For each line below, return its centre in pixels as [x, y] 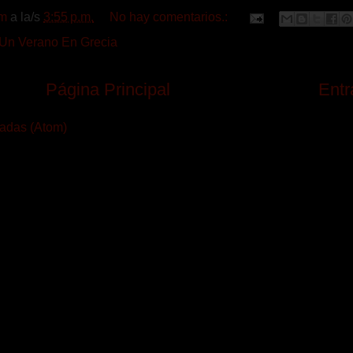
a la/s [27, 17]
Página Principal [108, 89]
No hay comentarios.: [170, 17]
